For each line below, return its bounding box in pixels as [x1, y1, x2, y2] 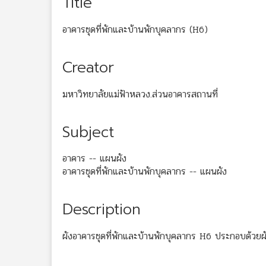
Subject [62, 121, 114, 144]
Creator [62, 56, 114, 79]
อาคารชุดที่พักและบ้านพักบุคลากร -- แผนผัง [62, 164, 227, 179]
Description [62, 198, 141, 221]
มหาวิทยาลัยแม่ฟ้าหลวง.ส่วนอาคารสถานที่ [62, 86, 218, 102]
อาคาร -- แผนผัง [62, 151, 126, 166]
